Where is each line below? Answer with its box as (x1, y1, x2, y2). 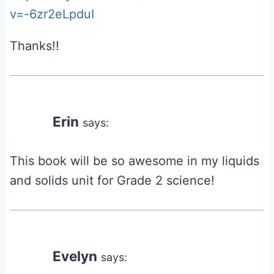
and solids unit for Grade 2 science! (10, 172, 215, 188)
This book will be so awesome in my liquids (10, 153, 259, 168)
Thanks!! (10, 38, 59, 53)
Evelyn (53, 247, 97, 264)
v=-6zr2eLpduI (10, 6, 94, 21)
